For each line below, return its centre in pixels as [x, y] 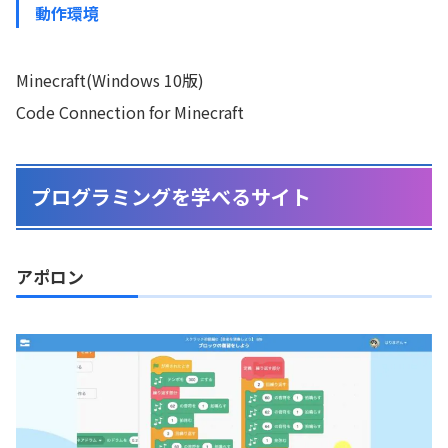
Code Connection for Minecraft [130, 111]
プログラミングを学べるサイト [171, 196]
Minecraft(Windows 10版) [110, 79]
